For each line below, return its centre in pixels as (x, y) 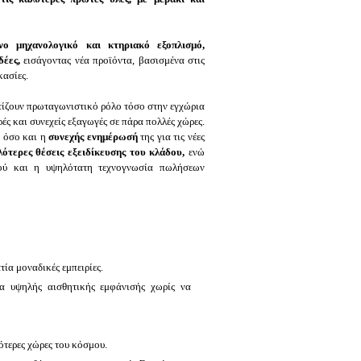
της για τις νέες (173, 136)
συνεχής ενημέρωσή (93, 136)
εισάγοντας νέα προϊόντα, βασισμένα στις (114, 60)
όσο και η (24, 136)
